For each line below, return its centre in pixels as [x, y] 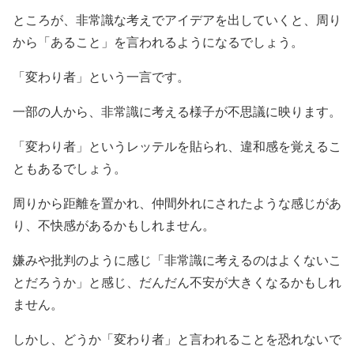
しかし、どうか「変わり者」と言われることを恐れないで [177, 339]
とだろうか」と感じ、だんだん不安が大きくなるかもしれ [177, 282]
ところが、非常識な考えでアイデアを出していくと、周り [177, 20]
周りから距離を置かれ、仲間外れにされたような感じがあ [177, 203]
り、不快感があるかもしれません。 [114, 226]
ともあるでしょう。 [70, 169]
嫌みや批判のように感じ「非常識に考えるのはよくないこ [177, 260]
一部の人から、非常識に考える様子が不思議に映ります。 [177, 112]
